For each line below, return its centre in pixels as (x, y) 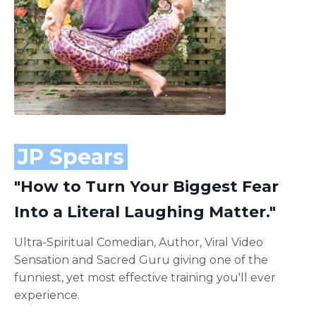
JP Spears (71, 157)
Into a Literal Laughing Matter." (145, 212)
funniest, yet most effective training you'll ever (145, 277)
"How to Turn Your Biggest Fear (146, 186)
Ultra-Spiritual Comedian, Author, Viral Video (139, 242)
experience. (48, 295)
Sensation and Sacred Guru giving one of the (141, 260)
